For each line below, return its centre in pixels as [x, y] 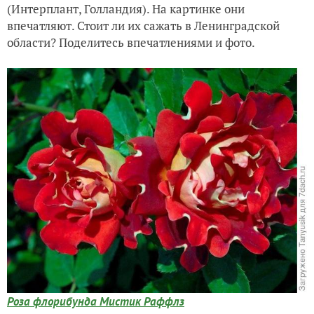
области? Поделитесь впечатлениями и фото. [131, 42]
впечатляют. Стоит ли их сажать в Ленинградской [143, 26]
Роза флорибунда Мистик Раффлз [96, 301]
